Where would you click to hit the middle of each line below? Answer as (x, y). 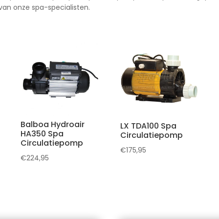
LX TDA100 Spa (149, 126)
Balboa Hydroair (53, 124)
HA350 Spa (42, 133)
